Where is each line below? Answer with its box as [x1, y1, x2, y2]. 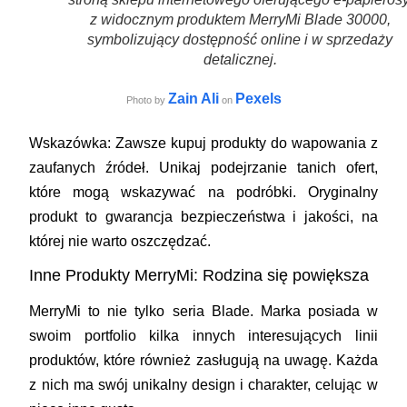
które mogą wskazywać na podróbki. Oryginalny [29, 184, 378, 200]
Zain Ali [167, 90, 219, 106]
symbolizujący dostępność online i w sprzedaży [87, 31, 392, 47]
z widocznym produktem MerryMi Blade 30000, [89, 11, 391, 27]
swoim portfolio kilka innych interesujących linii [29, 327, 378, 343]
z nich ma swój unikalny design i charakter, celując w [29, 376, 378, 392]
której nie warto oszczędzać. [29, 233, 212, 249]
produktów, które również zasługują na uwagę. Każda [29, 352, 378, 368]
